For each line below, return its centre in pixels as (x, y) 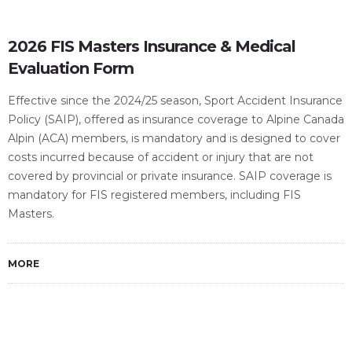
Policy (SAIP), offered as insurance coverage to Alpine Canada (176, 119)
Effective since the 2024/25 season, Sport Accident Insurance (175, 101)
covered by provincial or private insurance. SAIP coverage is (170, 176)
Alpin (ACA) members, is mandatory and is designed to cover (174, 138)
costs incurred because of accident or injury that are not (161, 157)
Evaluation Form (71, 68)
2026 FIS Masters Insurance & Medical (152, 46)
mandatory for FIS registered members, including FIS (154, 195)
